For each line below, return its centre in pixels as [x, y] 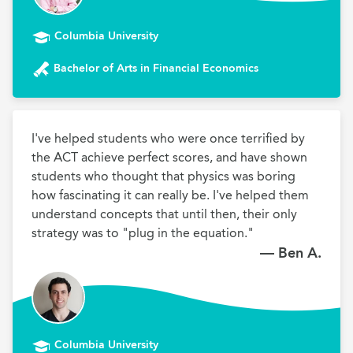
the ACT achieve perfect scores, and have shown [169, 157]
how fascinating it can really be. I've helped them [170, 195]
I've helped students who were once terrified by [168, 138]
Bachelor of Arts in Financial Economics [156, 68]
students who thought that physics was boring [163, 176]
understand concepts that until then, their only [164, 214]
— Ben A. [291, 253]
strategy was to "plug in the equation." [143, 233]
